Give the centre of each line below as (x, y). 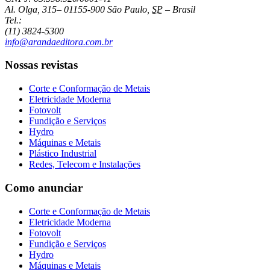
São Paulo (127, 9)
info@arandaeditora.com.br (59, 42)
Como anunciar (44, 187)
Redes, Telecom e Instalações (85, 165)
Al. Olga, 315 (31, 9)
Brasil (184, 9)
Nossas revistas (41, 65)
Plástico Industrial (63, 154)
